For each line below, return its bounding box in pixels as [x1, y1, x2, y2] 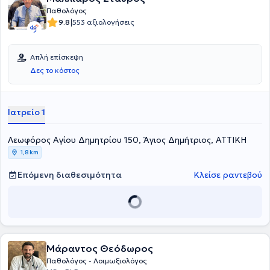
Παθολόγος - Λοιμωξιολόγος [46, 256, 147, 265]
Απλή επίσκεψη [30, 52, 83, 61]
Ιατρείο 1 [8, 107, 45, 118]
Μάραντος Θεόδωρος [46, 242, 153, 254]
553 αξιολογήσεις [72, 17, 134, 27]
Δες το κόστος [30, 66, 80, 75]
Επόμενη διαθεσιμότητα [17, 169, 122, 180]
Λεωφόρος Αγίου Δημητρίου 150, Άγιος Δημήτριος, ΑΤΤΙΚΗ [8, 134, 246, 145]
